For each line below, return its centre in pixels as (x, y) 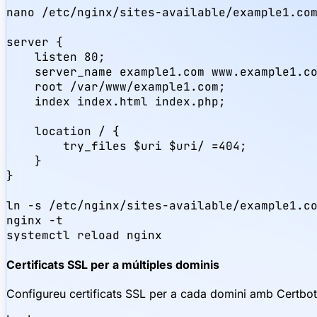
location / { (63, 131)
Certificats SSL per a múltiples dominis (113, 265)
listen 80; (56, 57)
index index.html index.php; (116, 101)
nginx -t (35, 220)
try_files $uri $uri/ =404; (127, 146)
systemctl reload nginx (84, 235)
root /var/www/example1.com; (116, 86)
